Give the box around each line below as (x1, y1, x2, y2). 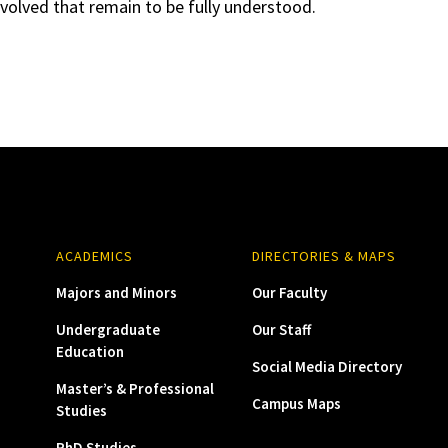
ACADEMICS (55, 247, 133, 265)
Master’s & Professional (55, 379, 214, 398)
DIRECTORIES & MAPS (251, 247, 396, 265)
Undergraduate (55, 320, 160, 339)
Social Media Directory (251, 357, 402, 376)
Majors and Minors (55, 283, 177, 302)
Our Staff (251, 320, 311, 339)
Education (55, 342, 124, 361)
